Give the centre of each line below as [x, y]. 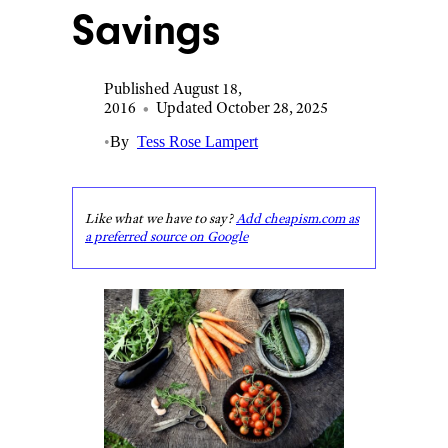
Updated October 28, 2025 [242, 107]
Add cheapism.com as [297, 218]
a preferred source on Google [166, 236]
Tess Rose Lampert [197, 141]
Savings [146, 30]
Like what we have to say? [160, 218]
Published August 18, [173, 88]
